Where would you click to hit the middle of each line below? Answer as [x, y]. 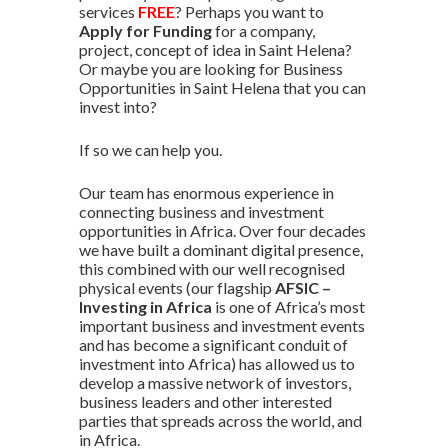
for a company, [263, 30]
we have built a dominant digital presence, [220, 249]
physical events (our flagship [176, 287]
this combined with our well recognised [211, 268]
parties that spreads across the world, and [220, 420]
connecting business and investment [201, 211]
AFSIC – [302, 287]
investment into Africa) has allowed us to [216, 363]
